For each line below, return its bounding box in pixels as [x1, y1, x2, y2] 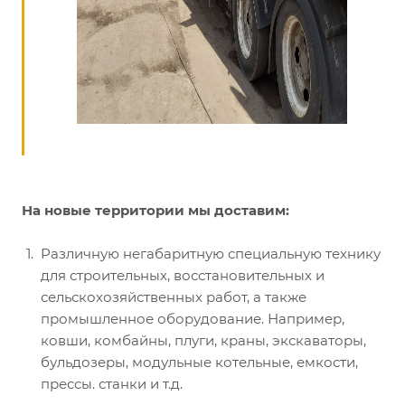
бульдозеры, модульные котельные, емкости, [41, 353, 358, 372]
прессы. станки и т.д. [41, 375, 183, 393]
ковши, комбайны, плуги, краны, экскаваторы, [41, 332, 366, 350]
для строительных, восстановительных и [41, 267, 325, 285]
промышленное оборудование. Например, [41, 310, 344, 328]
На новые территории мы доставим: [22, 202, 289, 220]
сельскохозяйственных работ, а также [41, 288, 306, 306]
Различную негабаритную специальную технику [41, 245, 381, 263]
